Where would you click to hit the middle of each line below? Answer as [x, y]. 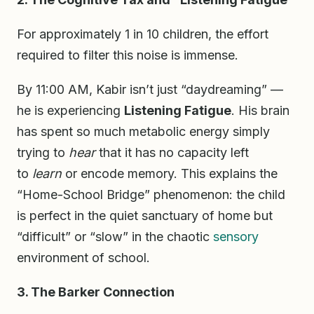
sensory [236, 236]
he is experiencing [70, 110]
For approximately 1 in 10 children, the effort [143, 34]
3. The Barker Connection [96, 292]
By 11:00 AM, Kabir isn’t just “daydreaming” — [150, 89]
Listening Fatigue [178, 110]
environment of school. [83, 257]
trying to [43, 152]
